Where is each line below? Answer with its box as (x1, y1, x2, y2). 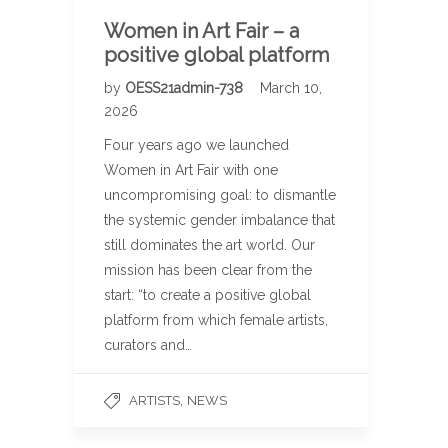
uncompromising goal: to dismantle (104, 187, 336, 204)
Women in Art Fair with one (104, 162, 278, 179)
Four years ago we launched (104, 137, 289, 154)
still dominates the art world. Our (104, 237, 315, 254)
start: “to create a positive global (104, 287, 311, 304)
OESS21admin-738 (125, 80, 247, 97)
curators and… (104, 337, 192, 354)
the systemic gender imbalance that (104, 212, 335, 229)
